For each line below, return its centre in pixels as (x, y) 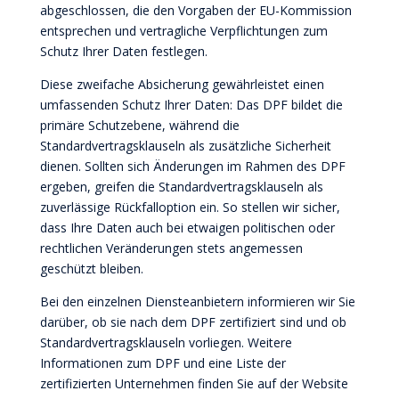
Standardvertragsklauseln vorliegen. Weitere (166, 342)
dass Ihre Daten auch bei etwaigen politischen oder (187, 228)
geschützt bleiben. (91, 269)
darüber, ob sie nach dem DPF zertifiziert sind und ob (193, 322)
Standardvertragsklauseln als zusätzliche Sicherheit (185, 146)
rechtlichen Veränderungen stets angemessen (171, 248)
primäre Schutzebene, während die (139, 125)
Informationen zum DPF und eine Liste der (163, 363)
